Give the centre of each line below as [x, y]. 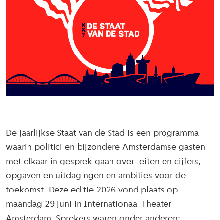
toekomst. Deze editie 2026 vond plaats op [92, 191]
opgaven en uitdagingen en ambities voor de [96, 176]
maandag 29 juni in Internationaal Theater [89, 205]
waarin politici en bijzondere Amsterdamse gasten [106, 148]
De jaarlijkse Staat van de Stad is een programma [102, 134]
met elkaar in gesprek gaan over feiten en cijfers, [103, 162]
